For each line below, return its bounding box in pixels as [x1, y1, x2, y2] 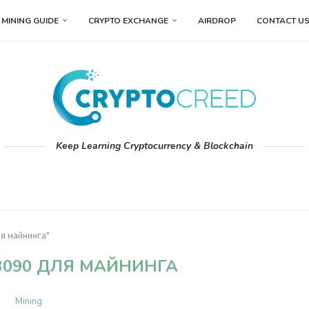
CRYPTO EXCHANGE [88, 15, 168, 26]
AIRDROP [198, 15, 236, 26]
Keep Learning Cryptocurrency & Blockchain [56, 139, 253, 153]
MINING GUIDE [1, 15, 59, 26]
